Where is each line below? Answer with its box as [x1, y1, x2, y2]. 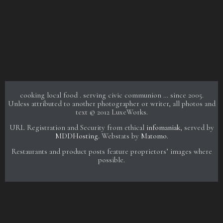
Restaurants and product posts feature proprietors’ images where [11, 147, 212, 156]
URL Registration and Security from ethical [9, 122, 146, 132]
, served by [180, 122, 214, 132]
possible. [98, 155, 125, 165]
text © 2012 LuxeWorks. [75, 107, 148, 116]
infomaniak [146, 122, 180, 132]
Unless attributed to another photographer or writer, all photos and [7, 99, 216, 108]
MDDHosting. [55, 131, 100, 140]
